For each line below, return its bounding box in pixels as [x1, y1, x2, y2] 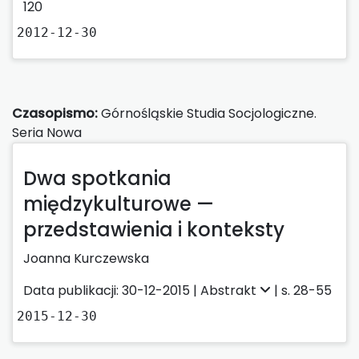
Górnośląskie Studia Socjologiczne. [98, 103, 317, 123]
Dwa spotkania [23, 164, 171, 192]
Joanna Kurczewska [23, 248, 149, 268]
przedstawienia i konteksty [23, 216, 284, 243]
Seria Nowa [12, 123, 82, 142]
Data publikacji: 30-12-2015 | [23, 280, 200, 300]
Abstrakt [200, 280, 260, 300]
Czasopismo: [12, 103, 98, 123]
